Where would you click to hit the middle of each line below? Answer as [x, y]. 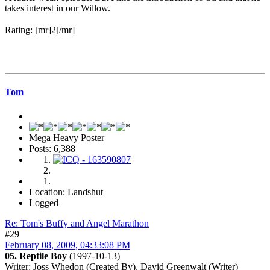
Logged [44, 202]
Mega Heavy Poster [67, 137]
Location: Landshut [66, 192]
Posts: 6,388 [52, 148]
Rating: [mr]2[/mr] [40, 30]
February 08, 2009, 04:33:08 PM [67, 245]
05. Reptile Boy [36, 256]
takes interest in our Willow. [58, 8]
